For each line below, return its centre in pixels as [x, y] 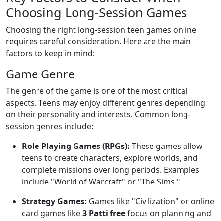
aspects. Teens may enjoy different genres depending [106, 103]
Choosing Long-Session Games [96, 12]
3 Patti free [104, 213]
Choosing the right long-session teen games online [101, 30]
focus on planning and [168, 213]
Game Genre [40, 74]
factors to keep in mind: [50, 53]
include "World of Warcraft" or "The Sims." [101, 182]
